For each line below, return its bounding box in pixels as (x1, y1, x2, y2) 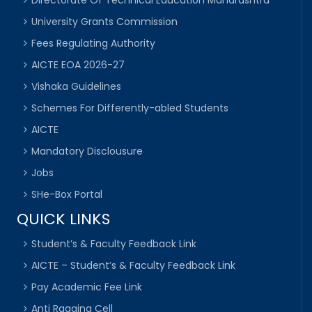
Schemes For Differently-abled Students (31, 101, 229, 116)
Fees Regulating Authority (31, 36, 156, 51)
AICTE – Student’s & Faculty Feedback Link (31, 258, 236, 273)
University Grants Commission (31, 15, 178, 29)
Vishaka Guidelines (31, 79, 122, 94)
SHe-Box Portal (31, 187, 103, 202)
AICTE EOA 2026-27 (31, 58, 125, 72)
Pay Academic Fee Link (31, 280, 143, 295)
